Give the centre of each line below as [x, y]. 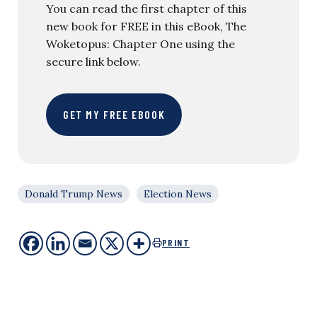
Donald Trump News [74, 194]
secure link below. [93, 61]
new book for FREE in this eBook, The [146, 26]
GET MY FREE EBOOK [114, 114]
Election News [178, 194]
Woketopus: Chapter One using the [140, 44]
